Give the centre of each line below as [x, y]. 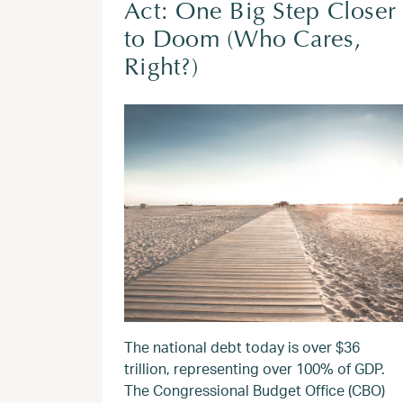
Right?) [161, 69]
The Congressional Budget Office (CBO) [255, 390]
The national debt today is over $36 [242, 347]
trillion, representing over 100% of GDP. [255, 368]
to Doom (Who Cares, [243, 41]
